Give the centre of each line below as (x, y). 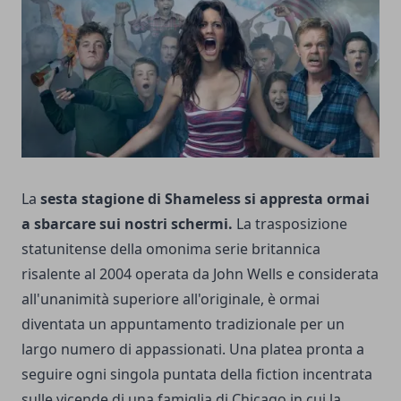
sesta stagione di (102, 199)
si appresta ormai (305, 199)
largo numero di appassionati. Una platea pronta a (193, 349)
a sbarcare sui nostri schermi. (127, 224)
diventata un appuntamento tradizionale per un (183, 324)
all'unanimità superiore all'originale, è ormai (171, 299)
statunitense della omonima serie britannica (171, 249)
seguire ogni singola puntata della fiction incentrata (197, 374)
